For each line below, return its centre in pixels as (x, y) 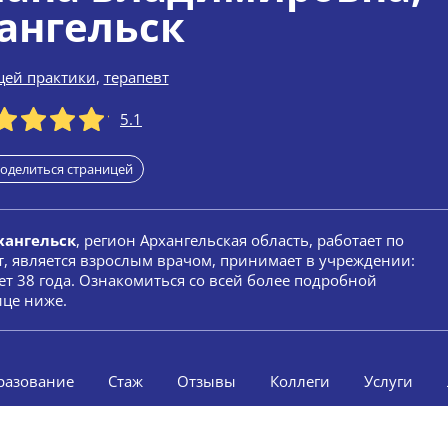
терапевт (136, 77)
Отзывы (206, 381)
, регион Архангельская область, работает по (240, 240)
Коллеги (300, 381)
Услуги (388, 381)
